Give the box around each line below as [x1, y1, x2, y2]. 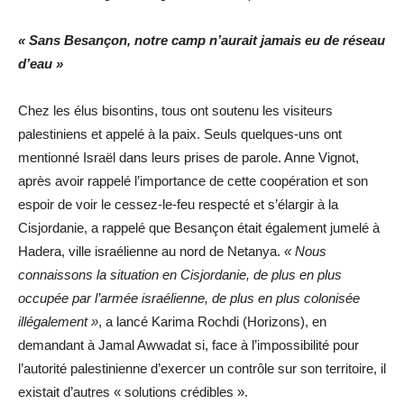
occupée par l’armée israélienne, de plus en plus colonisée [18, 290, 360, 307]
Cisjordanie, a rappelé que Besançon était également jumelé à [18, 220, 380, 236]
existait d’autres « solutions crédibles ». [18, 384, 248, 400]
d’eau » [18, 56, 63, 72]
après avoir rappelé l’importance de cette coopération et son [18, 173, 368, 189]
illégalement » [18, 314, 98, 330]
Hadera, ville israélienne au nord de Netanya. [18, 243, 284, 260]
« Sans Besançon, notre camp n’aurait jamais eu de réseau [18, 32, 385, 49]
